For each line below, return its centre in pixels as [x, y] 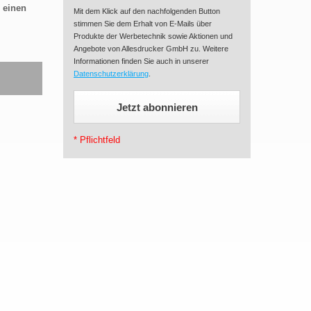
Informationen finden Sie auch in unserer [141, 61]
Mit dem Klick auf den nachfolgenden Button [147, 11]
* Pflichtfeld [97, 140]
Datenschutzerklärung [111, 74]
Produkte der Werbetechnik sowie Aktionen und [153, 36]
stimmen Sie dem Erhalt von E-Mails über [143, 24]
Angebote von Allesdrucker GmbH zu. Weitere [151, 49]
